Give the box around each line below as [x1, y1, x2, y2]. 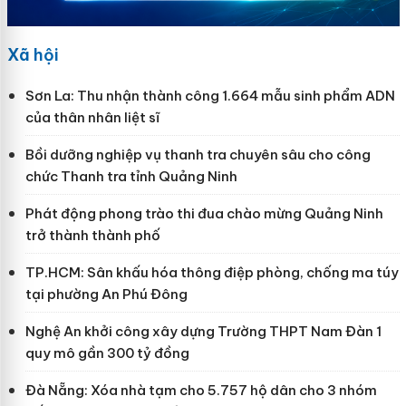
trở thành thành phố [24, 226, 160, 244]
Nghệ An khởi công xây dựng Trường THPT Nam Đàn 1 [24, 322, 382, 340]
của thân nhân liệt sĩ [24, 108, 159, 126]
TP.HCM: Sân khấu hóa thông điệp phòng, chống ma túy [24, 263, 399, 281]
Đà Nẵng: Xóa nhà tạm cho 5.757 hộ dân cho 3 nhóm [24, 381, 377, 399]
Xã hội [6, 43, 59, 65]
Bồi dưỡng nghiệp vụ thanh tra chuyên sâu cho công [24, 145, 371, 163]
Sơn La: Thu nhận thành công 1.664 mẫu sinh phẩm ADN [24, 86, 395, 104]
